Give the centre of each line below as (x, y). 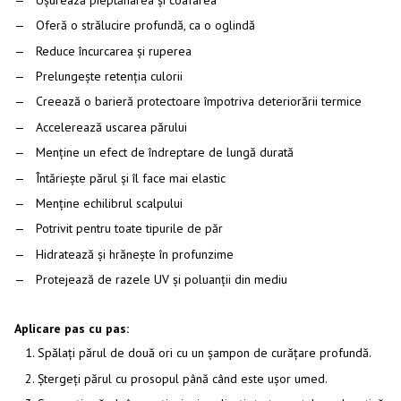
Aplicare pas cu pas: (72, 329)
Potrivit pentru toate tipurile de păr (129, 229)
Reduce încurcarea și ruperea (114, 51)
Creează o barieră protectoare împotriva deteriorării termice (199, 102)
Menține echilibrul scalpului (109, 203)
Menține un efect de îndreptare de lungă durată (165, 153)
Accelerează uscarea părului (111, 127)
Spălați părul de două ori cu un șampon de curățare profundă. (205, 353)
